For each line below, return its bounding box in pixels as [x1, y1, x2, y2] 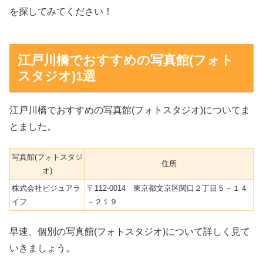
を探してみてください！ [9, 6, 113, 16]
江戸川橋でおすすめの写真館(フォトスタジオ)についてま [9, 104, 250, 115]
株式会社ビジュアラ [12, 183, 80, 193]
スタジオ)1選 [17, 68, 96, 83]
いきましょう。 [9, 243, 75, 254]
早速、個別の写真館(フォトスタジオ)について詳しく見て [9, 227, 250, 237]
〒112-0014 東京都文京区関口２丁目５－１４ [87, 183, 248, 193]
